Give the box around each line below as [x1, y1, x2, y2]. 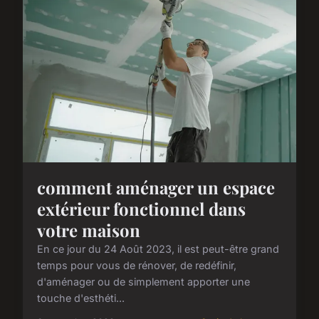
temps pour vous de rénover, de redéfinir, [37, 259, 236, 272]
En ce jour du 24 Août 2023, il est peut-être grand [37, 243, 279, 256]
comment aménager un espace [37, 176, 275, 199]
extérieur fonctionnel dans [37, 197, 246, 221]
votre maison [37, 219, 140, 242]
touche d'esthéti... [37, 292, 125, 305]
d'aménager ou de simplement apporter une [37, 276, 250, 288]
